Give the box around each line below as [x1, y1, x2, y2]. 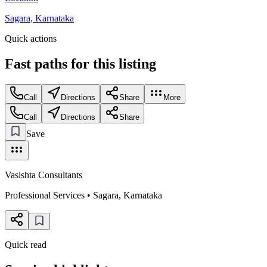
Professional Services [5, 190, 85, 200]
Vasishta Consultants [5, 169, 82, 180]
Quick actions [5, 33, 57, 44]
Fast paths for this [5, 55, 119, 72]
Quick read [5, 239, 46, 250]
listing [119, 55, 156, 72]
